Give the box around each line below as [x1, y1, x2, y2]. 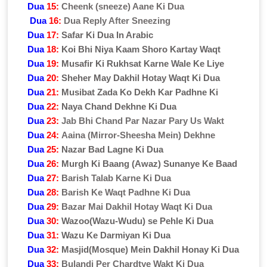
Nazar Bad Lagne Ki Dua [61, 144, 164, 154]
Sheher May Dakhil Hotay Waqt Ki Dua [61, 72, 221, 83]
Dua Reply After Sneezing [64, 15, 171, 26]
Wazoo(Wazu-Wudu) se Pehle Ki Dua [61, 215, 214, 226]
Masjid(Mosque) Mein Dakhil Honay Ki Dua [61, 244, 240, 254]
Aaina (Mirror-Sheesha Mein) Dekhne [61, 129, 216, 140]
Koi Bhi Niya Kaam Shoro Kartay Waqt [61, 44, 221, 54]
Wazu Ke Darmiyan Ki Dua [61, 229, 171, 240]
